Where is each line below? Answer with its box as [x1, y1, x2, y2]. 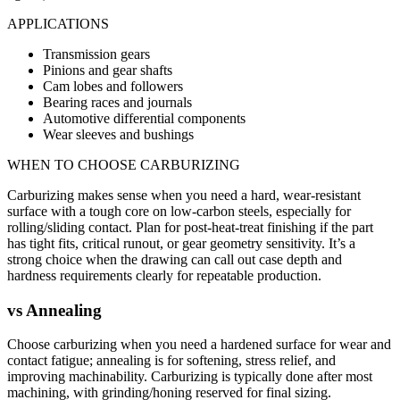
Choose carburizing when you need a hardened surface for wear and [7, 337, 391, 353]
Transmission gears [43, 46, 150, 62]
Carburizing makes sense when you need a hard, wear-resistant [7, 187, 361, 203]
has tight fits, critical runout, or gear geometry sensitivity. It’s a [7, 235, 355, 251]
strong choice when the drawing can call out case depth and [7, 251, 342, 267]
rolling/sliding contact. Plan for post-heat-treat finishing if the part [7, 219, 373, 235]
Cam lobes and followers [43, 78, 183, 94]
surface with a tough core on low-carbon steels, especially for [7, 203, 351, 219]
